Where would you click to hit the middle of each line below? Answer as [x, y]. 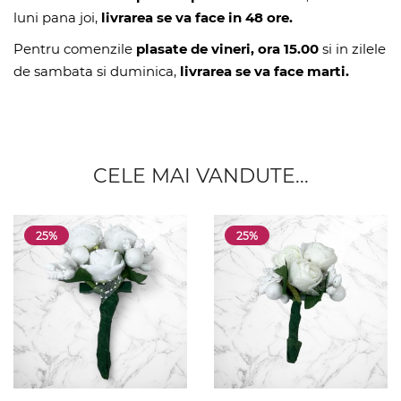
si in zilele [352, 49]
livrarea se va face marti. [264, 71]
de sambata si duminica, [97, 71]
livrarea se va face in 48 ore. [197, 17]
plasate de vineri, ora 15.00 [227, 49]
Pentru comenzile [75, 49]
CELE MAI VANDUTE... [200, 176]
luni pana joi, [57, 17]
